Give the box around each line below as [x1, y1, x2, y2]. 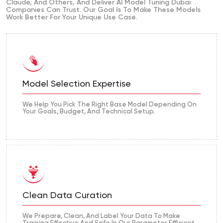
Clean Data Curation [22, 191, 112, 201]
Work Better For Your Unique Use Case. [6, 14, 137, 21]
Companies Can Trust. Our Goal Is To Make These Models [6, 6, 201, 14]
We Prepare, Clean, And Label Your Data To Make [22, 213, 180, 220]
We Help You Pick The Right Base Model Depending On [22, 102, 197, 109]
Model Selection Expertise [22, 80, 131, 89]
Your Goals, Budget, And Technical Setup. [22, 109, 155, 115]
